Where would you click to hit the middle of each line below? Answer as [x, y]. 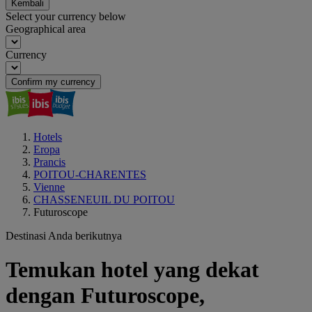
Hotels [48, 137]
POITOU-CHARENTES [90, 174]
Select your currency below [66, 16]
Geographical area [46, 29]
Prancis [49, 162]
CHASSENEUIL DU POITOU [104, 200]
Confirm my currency [53, 82]
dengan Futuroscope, [105, 296]
